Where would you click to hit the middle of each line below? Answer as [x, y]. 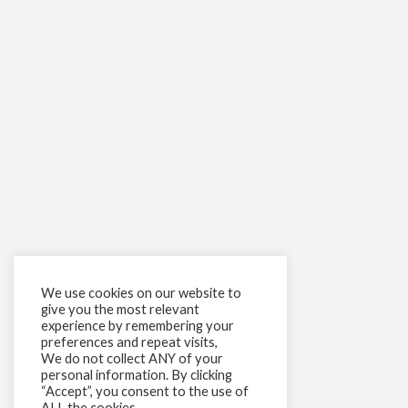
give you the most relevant [120, 309]
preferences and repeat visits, [129, 342]
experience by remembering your [138, 326]
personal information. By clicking [137, 375]
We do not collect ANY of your [132, 358]
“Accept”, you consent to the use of [145, 391]
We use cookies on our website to [141, 293]
